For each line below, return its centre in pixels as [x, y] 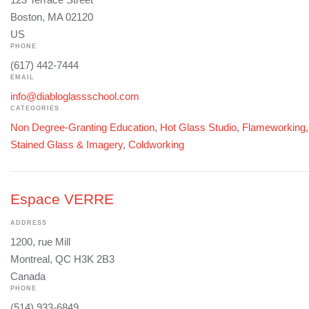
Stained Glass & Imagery [67, 145]
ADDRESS [29, 223]
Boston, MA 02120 [52, 17]
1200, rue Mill [40, 242]
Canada [28, 277]
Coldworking [156, 145]
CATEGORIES [35, 109]
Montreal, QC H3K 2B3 [62, 259]
